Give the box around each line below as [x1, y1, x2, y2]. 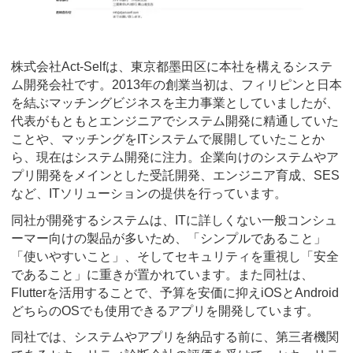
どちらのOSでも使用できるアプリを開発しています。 [11, 303, 319, 318]
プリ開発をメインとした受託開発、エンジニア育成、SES [11, 169, 340, 183]
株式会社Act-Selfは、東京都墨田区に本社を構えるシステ [11, 60, 333, 74]
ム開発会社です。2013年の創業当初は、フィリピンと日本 [11, 78, 342, 92]
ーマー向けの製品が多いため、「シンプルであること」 [11, 231, 326, 245]
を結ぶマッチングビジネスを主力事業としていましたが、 [11, 96, 339, 110]
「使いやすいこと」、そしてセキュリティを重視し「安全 [11, 249, 339, 263]
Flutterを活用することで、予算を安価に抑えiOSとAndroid [11, 285, 339, 299]
